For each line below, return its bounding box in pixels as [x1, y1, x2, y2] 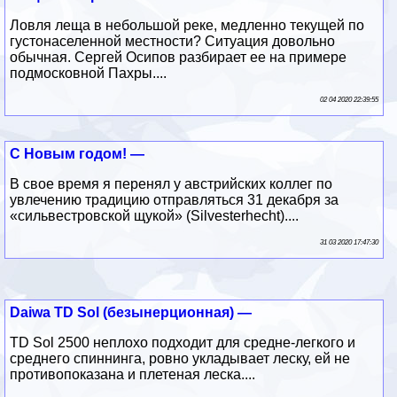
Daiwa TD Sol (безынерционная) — [10, 304, 253, 320]
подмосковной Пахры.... [10, 65, 167, 81]
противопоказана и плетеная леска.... [10, 366, 256, 382]
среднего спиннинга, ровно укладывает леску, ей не [10, 350, 351, 366]
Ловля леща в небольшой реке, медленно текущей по [10, 17, 365, 33]
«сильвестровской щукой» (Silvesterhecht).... [10, 207, 300, 223]
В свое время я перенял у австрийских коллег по [10, 175, 333, 191]
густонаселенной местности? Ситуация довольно [10, 33, 336, 49]
